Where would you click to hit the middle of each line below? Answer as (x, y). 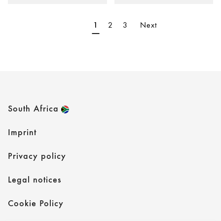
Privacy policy (37, 156)
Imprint (22, 133)
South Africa (33, 109)
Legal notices (35, 180)
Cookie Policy (36, 204)
